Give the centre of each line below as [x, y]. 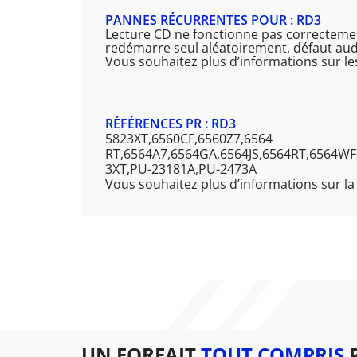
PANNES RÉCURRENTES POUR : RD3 [213, 20]
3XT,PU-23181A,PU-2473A [181, 169]
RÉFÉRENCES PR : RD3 [171, 124]
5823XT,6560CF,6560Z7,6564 [189, 139]
